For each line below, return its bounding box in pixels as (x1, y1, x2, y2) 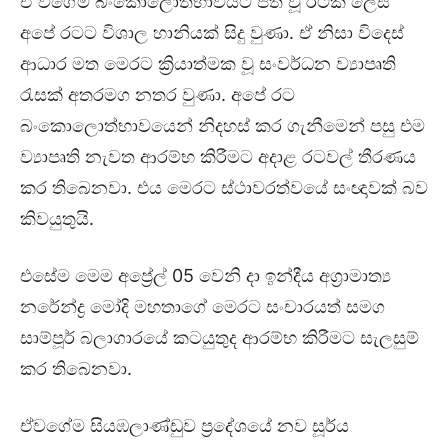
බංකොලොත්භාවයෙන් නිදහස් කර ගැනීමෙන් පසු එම (20, 115, 425, 137)
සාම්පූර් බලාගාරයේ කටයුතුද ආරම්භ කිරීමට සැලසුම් (20, 327, 419, 349)
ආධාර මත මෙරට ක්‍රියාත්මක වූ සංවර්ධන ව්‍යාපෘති (20, 53, 396, 75)
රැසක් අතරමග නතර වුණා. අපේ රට (20, 84, 295, 106)
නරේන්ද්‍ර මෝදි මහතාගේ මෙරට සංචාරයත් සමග (20, 296, 385, 318)
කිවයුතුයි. (20, 208, 94, 230)
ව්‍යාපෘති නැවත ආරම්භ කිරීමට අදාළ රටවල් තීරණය (20, 146, 416, 168)
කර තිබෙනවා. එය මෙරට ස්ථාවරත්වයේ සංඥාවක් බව (20, 177, 428, 199)
